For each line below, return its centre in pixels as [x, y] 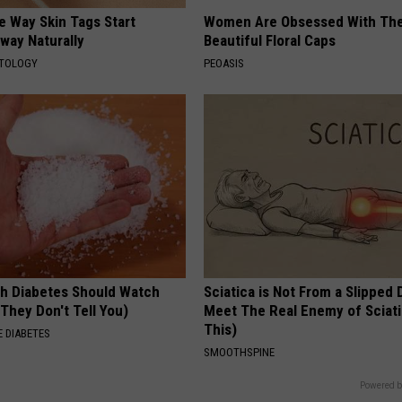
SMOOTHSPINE [240, 352]
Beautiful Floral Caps [270, 40]
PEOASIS [224, 63]
